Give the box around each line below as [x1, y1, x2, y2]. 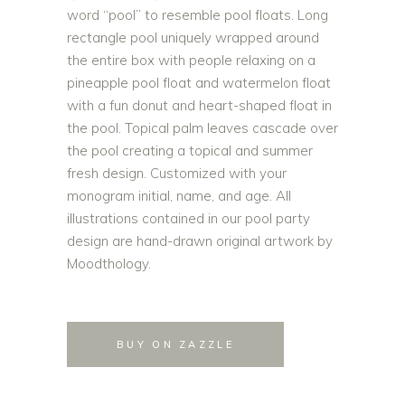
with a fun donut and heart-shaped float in [67, 97, 332, 114]
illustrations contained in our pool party [67, 210, 310, 227]
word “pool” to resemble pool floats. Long [67, 6, 328, 24]
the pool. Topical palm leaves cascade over [67, 119, 338, 137]
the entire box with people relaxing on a [67, 52, 316, 69]
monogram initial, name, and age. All [67, 187, 291, 204]
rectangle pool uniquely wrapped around [67, 29, 319, 46]
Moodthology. [67, 255, 151, 272]
